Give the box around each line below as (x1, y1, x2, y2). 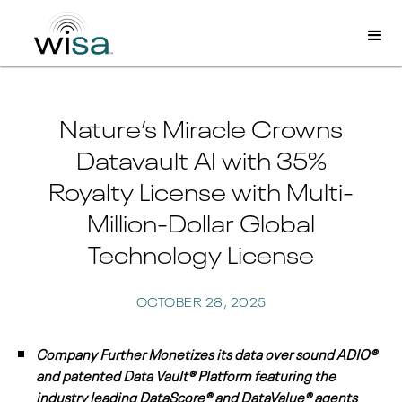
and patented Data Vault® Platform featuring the (36, 363, 336, 385)
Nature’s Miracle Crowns (59, 109, 343, 144)
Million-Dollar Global (87, 203, 315, 239)
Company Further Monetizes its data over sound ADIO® (36, 342, 377, 363)
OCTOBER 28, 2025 (135, 292, 267, 310)
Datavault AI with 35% (75, 140, 327, 176)
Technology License (88, 234, 314, 270)
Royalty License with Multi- (48, 171, 354, 207)
